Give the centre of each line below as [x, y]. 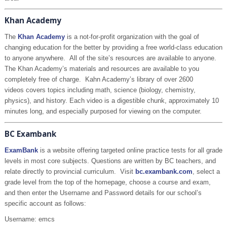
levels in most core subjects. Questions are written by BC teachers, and [110, 161]
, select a [206, 171]
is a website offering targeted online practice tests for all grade [131, 150]
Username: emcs [29, 219]
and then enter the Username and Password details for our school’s [103, 193]
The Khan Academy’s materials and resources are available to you [102, 69]
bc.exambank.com [164, 171]
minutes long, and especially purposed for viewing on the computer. [103, 111]
